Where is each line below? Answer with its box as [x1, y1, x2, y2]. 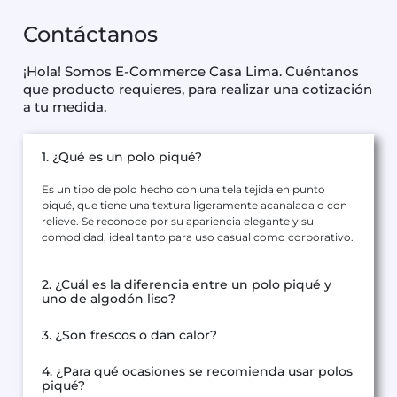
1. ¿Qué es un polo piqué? [42, 149, 202, 166]
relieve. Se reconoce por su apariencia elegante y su [42, 214, 314, 229]
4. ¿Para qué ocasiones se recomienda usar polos [42, 363, 353, 380]
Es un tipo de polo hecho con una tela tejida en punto [42, 183, 325, 197]
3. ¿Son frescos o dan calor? [42, 327, 217, 344]
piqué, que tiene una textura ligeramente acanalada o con [42, 198, 347, 213]
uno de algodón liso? [42, 291, 175, 307]
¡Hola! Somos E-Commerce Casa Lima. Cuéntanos [23, 63, 359, 81]
